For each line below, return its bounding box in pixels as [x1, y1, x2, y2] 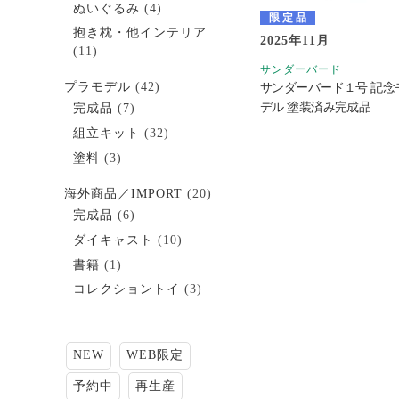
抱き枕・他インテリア [73, 26, 207, 40]
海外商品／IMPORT [64, 186, 183, 200]
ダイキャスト [73, 232, 153, 247]
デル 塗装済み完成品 [260, 100, 371, 114]
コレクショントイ [73, 282, 180, 297]
